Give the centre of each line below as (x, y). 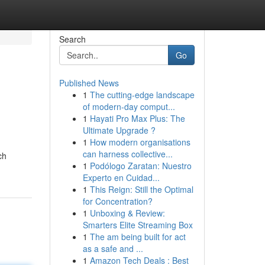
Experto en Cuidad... (121, 177)
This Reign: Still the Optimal (141, 189)
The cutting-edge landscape (142, 95)
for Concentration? (117, 201)
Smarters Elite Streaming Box (138, 225)
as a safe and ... (113, 248)
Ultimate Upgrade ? (119, 130)
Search (72, 39)
